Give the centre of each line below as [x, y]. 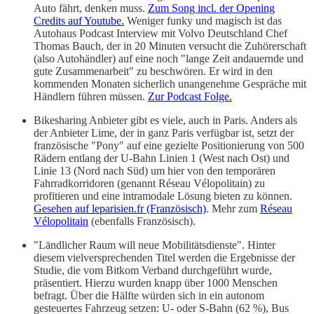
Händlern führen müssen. [91, 96]
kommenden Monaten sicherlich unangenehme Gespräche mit [170, 83]
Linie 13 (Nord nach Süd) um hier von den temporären [155, 170]
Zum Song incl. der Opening [211, 8]
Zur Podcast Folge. [190, 96]
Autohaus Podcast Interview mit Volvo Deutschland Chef [161, 33]
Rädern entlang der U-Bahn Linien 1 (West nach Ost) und [162, 158]
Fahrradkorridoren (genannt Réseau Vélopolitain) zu [149, 183]
